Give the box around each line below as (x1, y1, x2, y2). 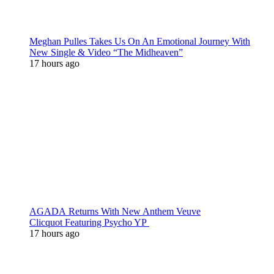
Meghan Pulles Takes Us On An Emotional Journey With (29, 36, 250, 46)
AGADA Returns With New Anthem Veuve (29, 206, 201, 217)
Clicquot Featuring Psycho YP (29, 217, 149, 228)
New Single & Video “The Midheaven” (29, 47, 183, 57)
